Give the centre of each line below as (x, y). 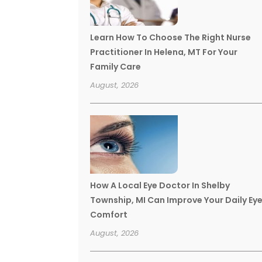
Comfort (109, 214)
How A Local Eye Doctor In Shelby (160, 185)
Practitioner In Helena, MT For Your (164, 52)
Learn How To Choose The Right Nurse (171, 37)
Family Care (116, 66)
